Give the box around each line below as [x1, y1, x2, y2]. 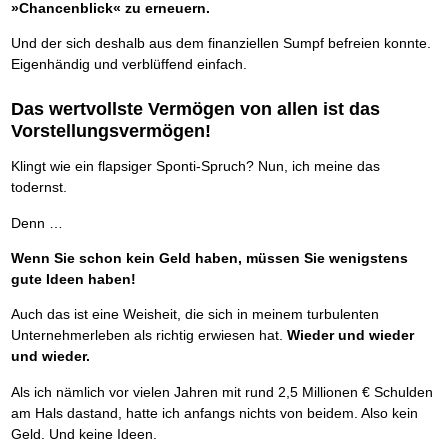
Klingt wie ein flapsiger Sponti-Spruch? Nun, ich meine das [10, 158, 380, 175]
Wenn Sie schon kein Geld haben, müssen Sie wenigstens [10, 250, 408, 267]
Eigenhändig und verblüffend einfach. [10, 56, 247, 73]
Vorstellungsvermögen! [10, 120, 211, 141]
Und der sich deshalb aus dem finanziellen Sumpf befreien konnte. [10, 35, 431, 52]
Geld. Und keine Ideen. [10, 425, 157, 442]
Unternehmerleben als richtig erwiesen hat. [10, 327, 287, 344]
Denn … [10, 214, 63, 231]
